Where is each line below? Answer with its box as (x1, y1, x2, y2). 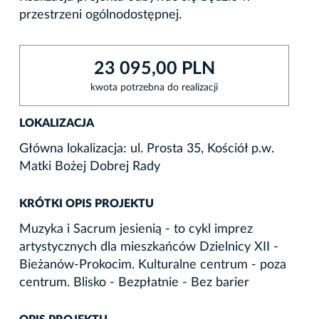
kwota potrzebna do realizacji (90, 82, 218, 93)
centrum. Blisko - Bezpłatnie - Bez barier (19, 276, 249, 289)
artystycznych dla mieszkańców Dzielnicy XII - (19, 240, 278, 253)
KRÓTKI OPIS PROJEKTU (19, 197, 154, 209)
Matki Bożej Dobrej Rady (19, 159, 160, 173)
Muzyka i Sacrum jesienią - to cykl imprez (19, 222, 253, 236)
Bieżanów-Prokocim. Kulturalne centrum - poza (19, 258, 286, 271)
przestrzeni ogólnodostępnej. (19, 8, 182, 21)
